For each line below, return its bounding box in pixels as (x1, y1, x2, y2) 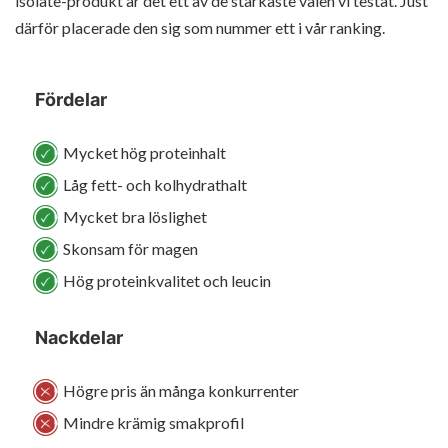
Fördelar (35, 89, 107, 111)
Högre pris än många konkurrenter (63, 380, 299, 400)
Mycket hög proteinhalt (63, 143, 226, 163)
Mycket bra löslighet (63, 207, 207, 227)
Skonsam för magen (63, 239, 198, 259)
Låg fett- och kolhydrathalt (63, 175, 247, 195)
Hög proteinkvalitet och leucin (63, 271, 271, 291)
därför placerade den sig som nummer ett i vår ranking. (15, 18, 385, 38)
